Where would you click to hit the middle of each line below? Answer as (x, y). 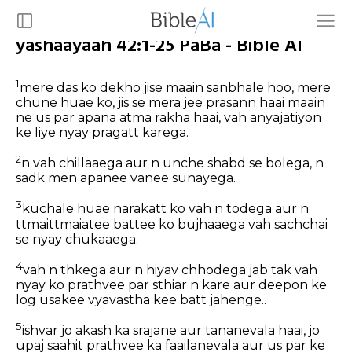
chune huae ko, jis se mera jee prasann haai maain (170, 103)
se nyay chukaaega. (77, 239)
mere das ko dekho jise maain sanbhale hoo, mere (175, 88)
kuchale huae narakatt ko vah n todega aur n (165, 209)
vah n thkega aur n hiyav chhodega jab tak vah (170, 270)
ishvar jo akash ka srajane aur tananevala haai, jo (171, 331)
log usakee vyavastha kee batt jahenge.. (141, 300)
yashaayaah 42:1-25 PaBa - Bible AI (159, 46)
